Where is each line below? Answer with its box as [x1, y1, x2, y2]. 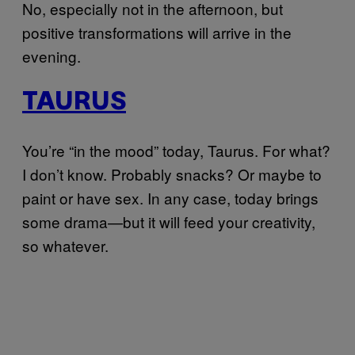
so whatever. [22, 234, 109, 256]
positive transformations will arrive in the [22, 21, 292, 43]
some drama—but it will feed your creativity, [22, 210, 315, 232]
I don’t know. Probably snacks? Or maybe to [22, 162, 322, 185]
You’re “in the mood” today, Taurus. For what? [22, 139, 330, 161]
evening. [22, 44, 81, 67]
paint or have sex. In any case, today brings [22, 186, 319, 208]
